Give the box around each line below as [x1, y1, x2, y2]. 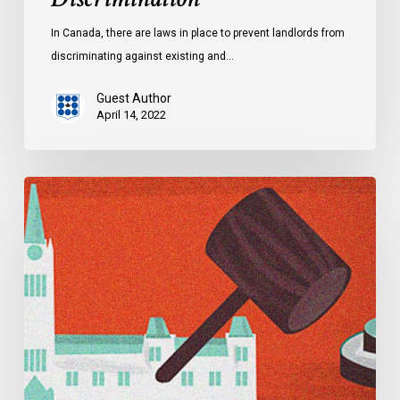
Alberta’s [22, 202, 77, 220]
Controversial [22, 225, 106, 243]
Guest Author [96, 91, 171, 106]
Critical [22, 248, 66, 266]
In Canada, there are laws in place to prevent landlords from [50, 27, 345, 40]
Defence [22, 295, 77, 312]
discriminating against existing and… [50, 50, 234, 63]
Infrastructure [22, 271, 107, 289]
